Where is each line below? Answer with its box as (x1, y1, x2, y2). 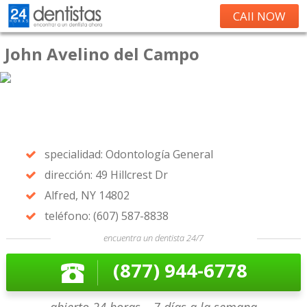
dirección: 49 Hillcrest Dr (44, 167, 168, 182)
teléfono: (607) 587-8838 (44, 208, 169, 223)
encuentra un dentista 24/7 (103, 232, 204, 244)
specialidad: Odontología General (44, 147, 213, 162)
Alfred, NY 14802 (44, 188, 130, 203)
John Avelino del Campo (5, 42, 199, 65)
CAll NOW (233, 8, 286, 24)
